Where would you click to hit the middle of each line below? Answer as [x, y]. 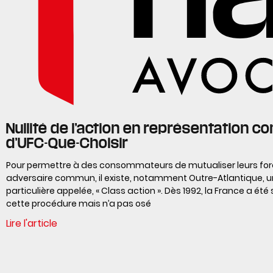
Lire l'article [32, 223]
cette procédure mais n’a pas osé [79, 203]
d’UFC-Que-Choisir [67, 142]
